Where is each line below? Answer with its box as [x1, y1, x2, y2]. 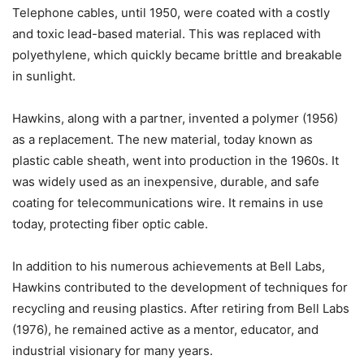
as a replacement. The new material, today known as [12, 132, 313, 148]
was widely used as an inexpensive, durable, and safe [12, 174, 319, 190]
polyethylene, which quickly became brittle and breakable [12, 47, 342, 63]
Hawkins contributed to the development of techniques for [12, 279, 348, 296]
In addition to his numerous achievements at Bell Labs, [12, 258, 325, 275]
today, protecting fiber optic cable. [12, 216, 208, 232]
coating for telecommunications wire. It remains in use [12, 195, 323, 211]
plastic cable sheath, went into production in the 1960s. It [12, 153, 339, 169]
